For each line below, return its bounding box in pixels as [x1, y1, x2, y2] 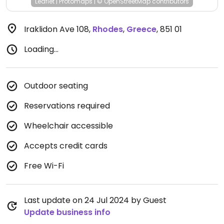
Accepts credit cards [24, 140, 107, 151]
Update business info [24, 206, 110, 218]
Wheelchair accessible [24, 120, 113, 131]
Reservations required [24, 100, 110, 111]
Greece [126, 23, 156, 35]
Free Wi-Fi [24, 160, 64, 171]
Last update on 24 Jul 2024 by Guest [24, 194, 166, 206]
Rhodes [92, 23, 123, 35]
